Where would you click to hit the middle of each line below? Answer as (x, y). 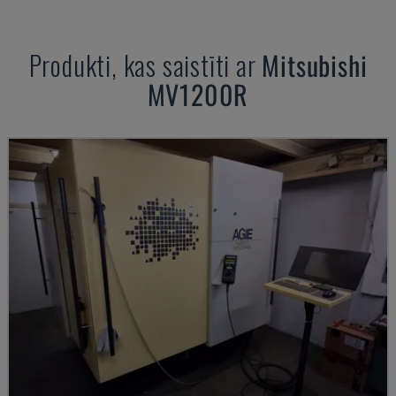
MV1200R (198, 94)
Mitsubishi (315, 65)
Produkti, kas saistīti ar (145, 65)
